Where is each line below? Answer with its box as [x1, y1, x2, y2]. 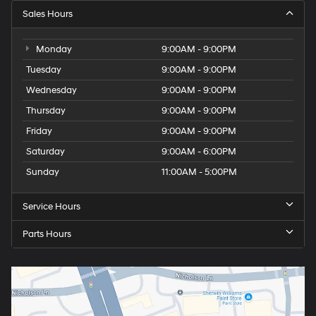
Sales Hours [23, 8, 73, 20]
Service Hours [23, 200, 80, 212]
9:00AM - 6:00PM [162, 145, 236, 157]
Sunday [26, 166, 59, 178]
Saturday [26, 145, 65, 157]
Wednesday [26, 84, 77, 96]
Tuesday [26, 63, 61, 75]
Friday [26, 125, 52, 137]
